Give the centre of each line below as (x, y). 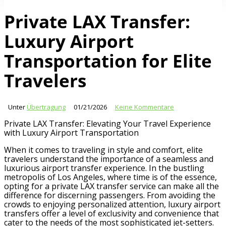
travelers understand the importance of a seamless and (109, 159)
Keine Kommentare (145, 107)
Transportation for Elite (108, 60)
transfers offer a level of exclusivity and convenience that (111, 214)
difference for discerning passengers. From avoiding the (110, 195)
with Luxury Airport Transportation (71, 133)
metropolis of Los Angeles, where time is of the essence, (110, 177)
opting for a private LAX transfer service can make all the (111, 186)
